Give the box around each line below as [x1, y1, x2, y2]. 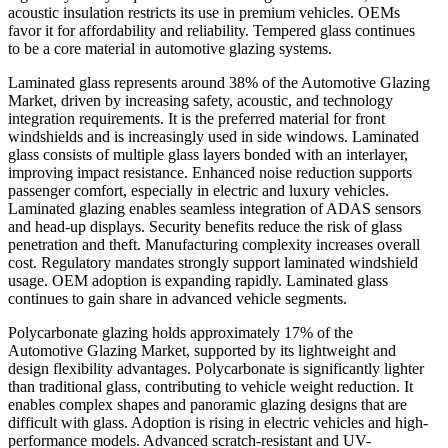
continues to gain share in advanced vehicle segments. [8, 289, 347, 307]
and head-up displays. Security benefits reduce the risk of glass [8, 217, 402, 235]
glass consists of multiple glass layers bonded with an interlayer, [8, 145, 408, 163]
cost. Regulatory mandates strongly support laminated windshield [8, 253, 418, 271]
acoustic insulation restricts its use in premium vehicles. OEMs [8, 3, 400, 21]
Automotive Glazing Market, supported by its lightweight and [8, 341, 396, 359]
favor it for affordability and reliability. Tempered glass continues [8, 21, 415, 39]
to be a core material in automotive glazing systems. [8, 39, 332, 57]
